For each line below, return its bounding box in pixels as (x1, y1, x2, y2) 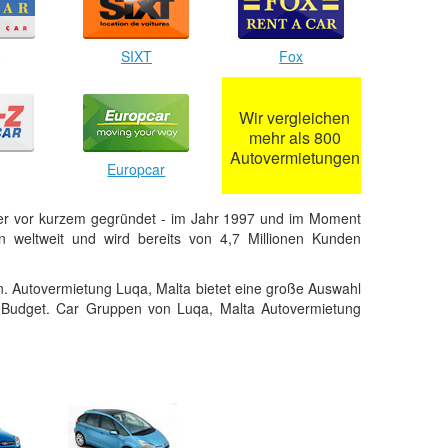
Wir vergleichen (239, 105, 351, 129)
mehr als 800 (248, 125, 341, 149)
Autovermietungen (229, 145, 360, 169)
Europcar (107, 158, 166, 179)
